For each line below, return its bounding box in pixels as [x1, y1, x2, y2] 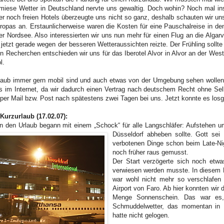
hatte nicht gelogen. [112, 211, 169, 219]
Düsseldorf [112, 130, 147, 138]
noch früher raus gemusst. [112, 148, 188, 156]
